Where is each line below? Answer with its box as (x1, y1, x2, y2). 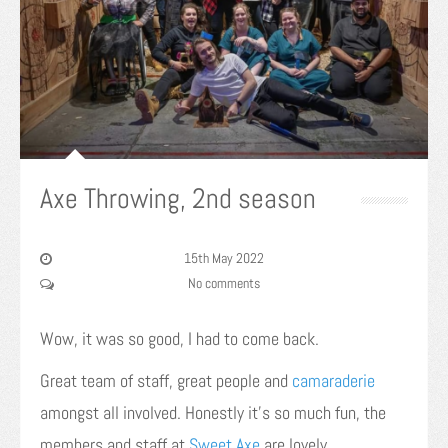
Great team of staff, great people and (40, 369, 292, 393)
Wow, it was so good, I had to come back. (40, 327, 319, 351)
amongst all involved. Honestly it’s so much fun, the (40, 401, 386, 425)
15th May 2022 (184, 249, 264, 268)
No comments (188, 274, 260, 293)
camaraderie (292, 369, 375, 393)
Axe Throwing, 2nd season (40, 181, 316, 217)
